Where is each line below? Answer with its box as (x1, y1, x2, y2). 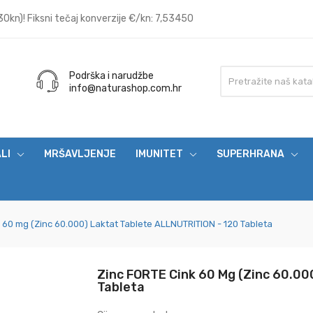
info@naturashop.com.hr (68, 82, 182, 94)
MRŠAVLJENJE (44, 148, 116, 160)
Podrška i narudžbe (68, 70, 154, 82)
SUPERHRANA (217, 148, 284, 160)
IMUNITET (136, 148, 183, 160)
